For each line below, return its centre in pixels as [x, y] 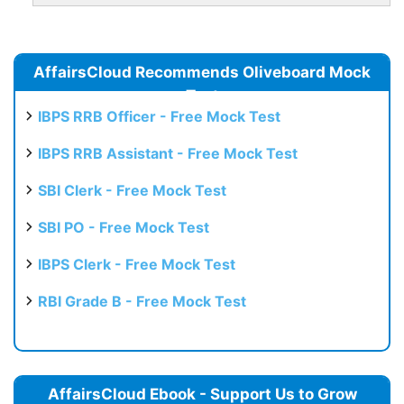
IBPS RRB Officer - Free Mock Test [159, 116]
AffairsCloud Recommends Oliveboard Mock [202, 72]
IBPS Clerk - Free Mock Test [137, 264]
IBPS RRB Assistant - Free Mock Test [168, 153]
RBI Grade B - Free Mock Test [142, 301]
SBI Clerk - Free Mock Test [132, 190]
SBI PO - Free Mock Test [124, 227]
